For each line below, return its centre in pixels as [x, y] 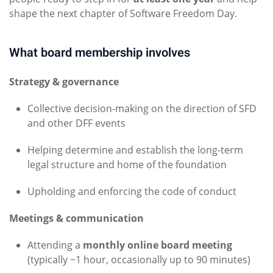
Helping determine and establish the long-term [135, 150]
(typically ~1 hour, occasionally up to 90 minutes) [139, 260]
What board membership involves [100, 54]
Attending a [55, 245]
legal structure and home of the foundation [127, 165]
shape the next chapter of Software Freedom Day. [123, 13]
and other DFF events [76, 123]
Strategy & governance [64, 82]
